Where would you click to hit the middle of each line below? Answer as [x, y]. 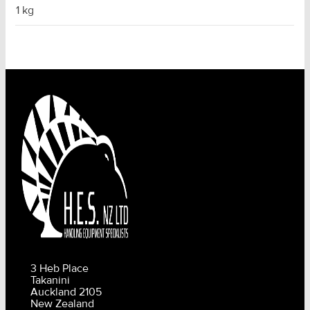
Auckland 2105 [66, 292]
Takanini [51, 281]
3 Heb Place [60, 269]
